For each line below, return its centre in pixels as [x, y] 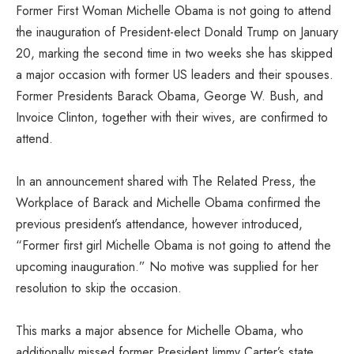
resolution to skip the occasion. [99, 288]
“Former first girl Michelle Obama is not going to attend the [173, 245]
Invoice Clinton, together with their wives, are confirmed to [172, 117]
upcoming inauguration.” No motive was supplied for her [167, 266]
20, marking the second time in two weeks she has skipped [174, 53]
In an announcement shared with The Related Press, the [166, 181]
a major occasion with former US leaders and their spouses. [175, 74]
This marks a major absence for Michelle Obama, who [160, 330]
